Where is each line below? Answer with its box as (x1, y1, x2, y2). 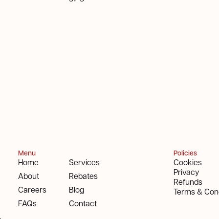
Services (69, 157, 100, 167)
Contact (69, 198, 97, 208)
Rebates (69, 171, 98, 181)
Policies (173, 148, 197, 158)
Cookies (173, 157, 202, 167)
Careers (18, 184, 47, 195)
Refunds (173, 176, 202, 187)
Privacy (173, 167, 199, 177)
